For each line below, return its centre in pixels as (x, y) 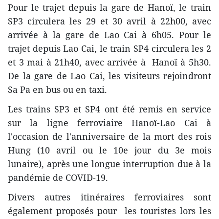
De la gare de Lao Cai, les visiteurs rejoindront (109, 76)
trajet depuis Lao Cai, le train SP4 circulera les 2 (109, 49)
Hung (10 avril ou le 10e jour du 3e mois (109, 150)
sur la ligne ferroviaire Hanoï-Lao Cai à (109, 123)
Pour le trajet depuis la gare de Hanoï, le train (109, 8)
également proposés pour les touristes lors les (109, 211)
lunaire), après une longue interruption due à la (109, 164)
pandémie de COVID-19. (58, 178)
